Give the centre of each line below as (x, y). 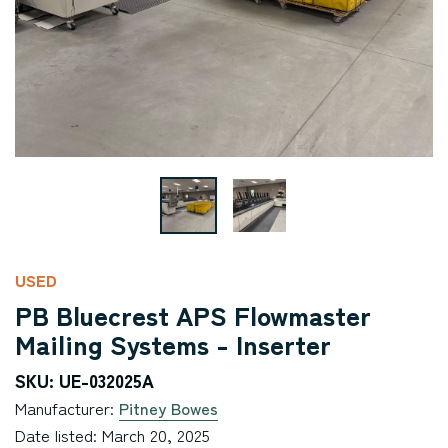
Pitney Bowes (168, 408)
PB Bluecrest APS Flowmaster (193, 314)
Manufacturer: (67, 408)
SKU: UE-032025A (84, 380)
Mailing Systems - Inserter (173, 343)
